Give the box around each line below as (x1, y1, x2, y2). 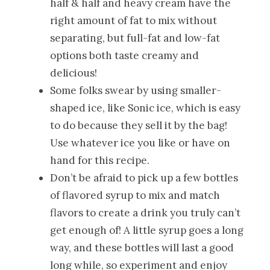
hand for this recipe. (50, 153, 150, 167)
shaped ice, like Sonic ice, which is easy (50, 101, 241, 115)
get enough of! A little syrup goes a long (50, 223, 244, 237)
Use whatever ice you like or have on (50, 136, 231, 149)
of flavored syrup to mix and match (50, 188, 221, 202)
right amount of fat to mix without (50, 13, 218, 27)
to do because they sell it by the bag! (50, 118, 228, 132)
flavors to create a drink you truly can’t (50, 206, 241, 219)
